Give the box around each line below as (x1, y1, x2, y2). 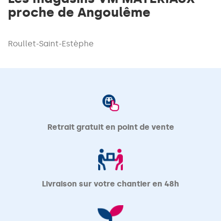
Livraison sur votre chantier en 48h (42, 179, 179, 188)
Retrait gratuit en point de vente (47, 122, 174, 132)
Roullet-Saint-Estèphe (8, 39, 94, 48)
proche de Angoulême (8, 4, 150, 20)
